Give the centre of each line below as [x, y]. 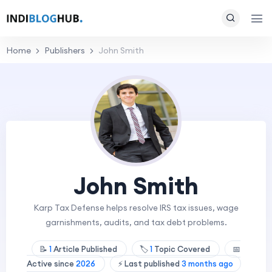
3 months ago [207, 263]
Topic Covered [182, 249]
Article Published [85, 249]
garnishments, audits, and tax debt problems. [136, 223]
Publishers [65, 50]
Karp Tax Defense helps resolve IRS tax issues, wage [136, 208]
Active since [51, 263]
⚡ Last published [149, 263]
